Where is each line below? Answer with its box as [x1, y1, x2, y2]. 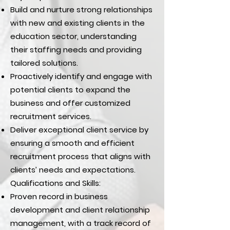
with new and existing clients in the [10, 17, 145, 28]
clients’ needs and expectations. [10, 164, 136, 175]
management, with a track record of [10, 218, 151, 228]
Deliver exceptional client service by [10, 124, 148, 135]
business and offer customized [10, 98, 130, 108]
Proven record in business [10, 191, 108, 202]
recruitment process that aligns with [10, 151, 150, 162]
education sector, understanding [10, 31, 137, 42]
